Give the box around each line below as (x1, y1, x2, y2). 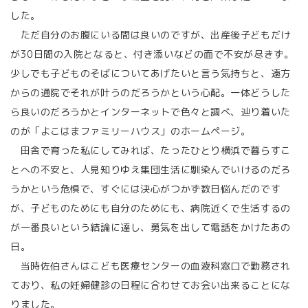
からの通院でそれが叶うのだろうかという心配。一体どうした (10, 86, 291, 99)
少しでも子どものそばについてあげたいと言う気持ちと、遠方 (10, 67, 291, 80)
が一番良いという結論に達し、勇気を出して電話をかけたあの (10, 221, 291, 234)
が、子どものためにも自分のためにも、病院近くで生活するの (10, 201, 291, 214)
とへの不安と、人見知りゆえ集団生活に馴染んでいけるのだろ (10, 163, 291, 176)
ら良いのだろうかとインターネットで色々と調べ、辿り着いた (10, 105, 291, 118)
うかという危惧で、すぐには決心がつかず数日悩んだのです (10, 182, 281, 195)
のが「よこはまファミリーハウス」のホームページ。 (10, 124, 251, 137)
